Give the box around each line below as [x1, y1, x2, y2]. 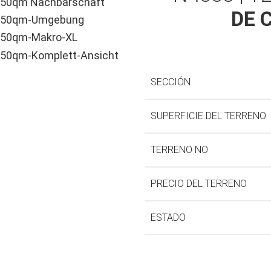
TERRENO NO [151, 144, 208, 156]
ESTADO [151, 212, 186, 224]
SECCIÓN [151, 76, 191, 88]
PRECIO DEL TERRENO [151, 178, 247, 190]
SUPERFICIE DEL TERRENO [151, 110, 266, 122]
